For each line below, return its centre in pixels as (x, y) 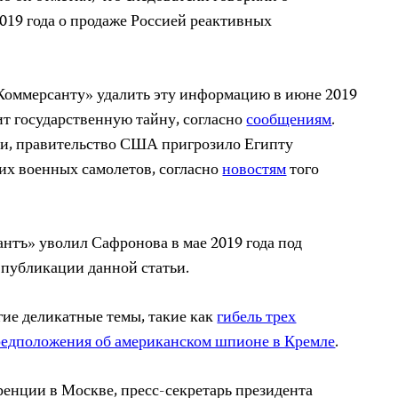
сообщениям (289, 121)
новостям (255, 171)
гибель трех (257, 318)
